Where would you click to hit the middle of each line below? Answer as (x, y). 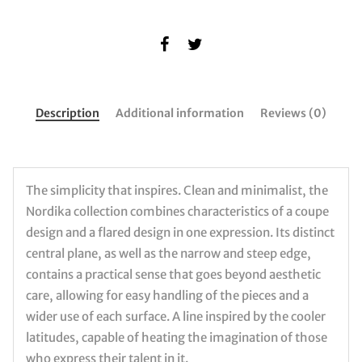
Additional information (180, 113)
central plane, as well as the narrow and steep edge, (168, 254)
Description (67, 113)
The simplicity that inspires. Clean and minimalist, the (177, 191)
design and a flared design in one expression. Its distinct (180, 233)
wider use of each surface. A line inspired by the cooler (176, 317)
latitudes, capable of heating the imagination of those (177, 338)
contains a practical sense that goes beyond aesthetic (173, 275)
